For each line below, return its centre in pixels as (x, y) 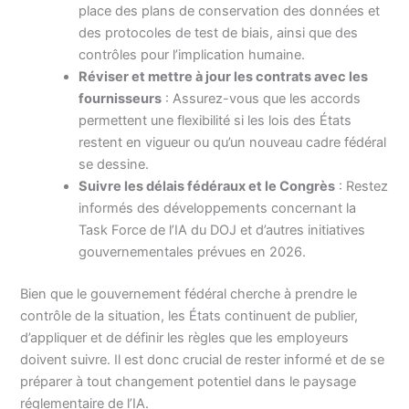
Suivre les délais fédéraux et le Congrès (207, 186)
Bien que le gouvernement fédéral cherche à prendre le (189, 294)
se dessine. (114, 164)
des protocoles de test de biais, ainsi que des (219, 32)
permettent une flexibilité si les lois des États (215, 120)
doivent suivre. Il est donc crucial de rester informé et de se (203, 359)
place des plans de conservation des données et (230, 10)
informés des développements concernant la (218, 208)
